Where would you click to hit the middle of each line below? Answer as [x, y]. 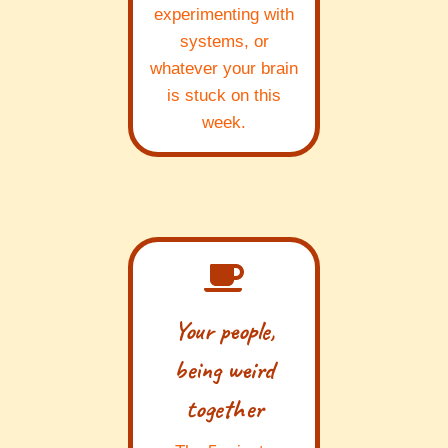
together [224, 409]
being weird [224, 370]
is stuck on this [224, 96]
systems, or [224, 42]
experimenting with [224, 15]
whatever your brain [224, 69]
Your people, [224, 331]
